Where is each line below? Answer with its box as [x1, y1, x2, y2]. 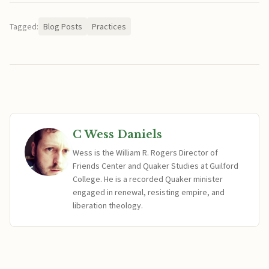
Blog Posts [43, 21, 82, 32]
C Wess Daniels [73, 128, 162, 141]
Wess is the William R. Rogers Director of [73, 147, 218, 158]
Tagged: [10, 21, 38, 32]
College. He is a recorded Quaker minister [73, 174, 223, 184]
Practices [92, 21, 126, 32]
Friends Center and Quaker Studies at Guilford [73, 160, 238, 171]
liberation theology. [73, 200, 143, 211]
